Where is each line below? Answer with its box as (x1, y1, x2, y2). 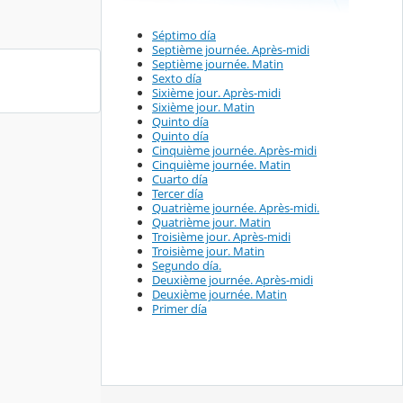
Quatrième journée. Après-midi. (152, 200, 319, 217)
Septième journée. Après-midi (152, 41, 309, 58)
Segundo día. (152, 257, 221, 274)
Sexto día (152, 70, 201, 87)
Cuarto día (152, 171, 208, 188)
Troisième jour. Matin (152, 243, 264, 260)
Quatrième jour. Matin (152, 214, 271, 231)
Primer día (152, 300, 207, 318)
